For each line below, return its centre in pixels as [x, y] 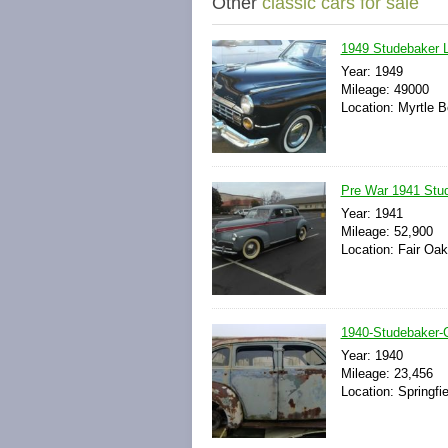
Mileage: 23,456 [386, 374]
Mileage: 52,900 [386, 232]
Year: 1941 [371, 214]
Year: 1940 [371, 356]
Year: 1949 [371, 71]
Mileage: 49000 [384, 89]
